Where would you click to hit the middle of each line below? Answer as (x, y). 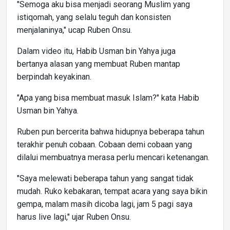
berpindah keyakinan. (54, 76)
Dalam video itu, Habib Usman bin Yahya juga (96, 51)
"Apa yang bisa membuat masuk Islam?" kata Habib (108, 98)
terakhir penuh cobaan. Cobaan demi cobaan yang (104, 144)
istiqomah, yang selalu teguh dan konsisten (94, 17)
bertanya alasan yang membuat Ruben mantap (99, 64)
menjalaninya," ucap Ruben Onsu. (74, 30)
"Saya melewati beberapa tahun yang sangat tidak (105, 178)
